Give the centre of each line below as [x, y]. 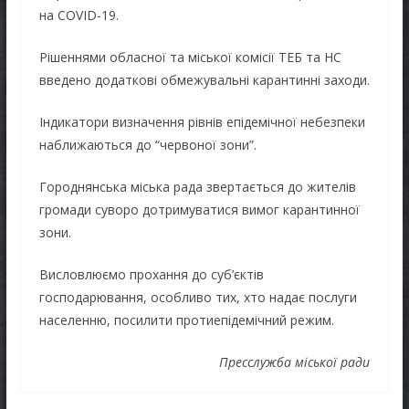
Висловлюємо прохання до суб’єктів [151, 274]
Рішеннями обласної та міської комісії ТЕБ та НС [190, 57]
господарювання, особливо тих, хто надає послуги [198, 297]
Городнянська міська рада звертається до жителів [197, 186]
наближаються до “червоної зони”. [147, 144]
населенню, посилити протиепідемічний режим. [186, 320]
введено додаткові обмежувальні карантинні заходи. [204, 79]
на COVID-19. [79, 15]
